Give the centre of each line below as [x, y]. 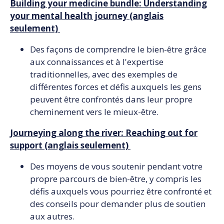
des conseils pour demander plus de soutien [118, 204]
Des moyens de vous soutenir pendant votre [116, 166]
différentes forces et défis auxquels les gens [116, 87]
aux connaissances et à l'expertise [97, 62]
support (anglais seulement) [70, 145]
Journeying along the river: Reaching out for [104, 133]
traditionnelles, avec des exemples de [104, 74]
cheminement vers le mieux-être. [94, 112]
